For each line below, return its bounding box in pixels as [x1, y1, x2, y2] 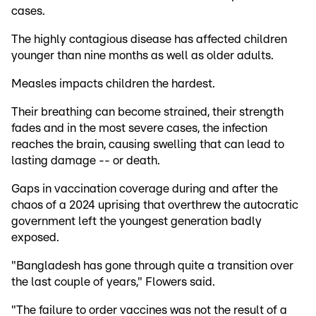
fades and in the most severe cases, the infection [11, 121, 267, 134]
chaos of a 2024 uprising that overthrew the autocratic [11, 198, 298, 211]
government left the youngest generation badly [11, 214, 262, 227]
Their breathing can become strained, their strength [11, 105, 284, 118]
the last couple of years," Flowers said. [11, 275, 218, 288]
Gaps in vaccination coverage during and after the [11, 182, 278, 195]
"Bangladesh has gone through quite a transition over [11, 259, 293, 272]
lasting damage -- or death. [11, 154, 160, 166]
